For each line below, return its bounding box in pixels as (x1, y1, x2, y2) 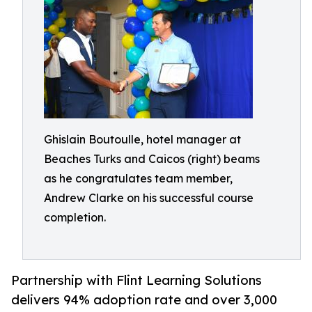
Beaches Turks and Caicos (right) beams (44, 152, 260, 166)
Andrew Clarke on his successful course (44, 191, 253, 205)
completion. (44, 210, 106, 224)
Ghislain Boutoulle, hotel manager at (44, 132, 241, 146)
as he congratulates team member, (44, 171, 233, 185)
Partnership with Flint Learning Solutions (11, 272, 262, 288)
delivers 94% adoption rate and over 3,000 (11, 292, 277, 308)
